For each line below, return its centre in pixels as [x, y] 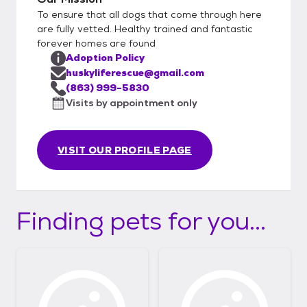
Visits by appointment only [132, 102]
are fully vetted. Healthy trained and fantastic [145, 28]
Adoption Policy [105, 57]
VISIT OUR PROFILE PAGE [125, 150]
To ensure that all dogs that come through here [149, 14]
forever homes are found [96, 43]
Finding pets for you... [141, 221]
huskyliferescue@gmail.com [135, 72]
